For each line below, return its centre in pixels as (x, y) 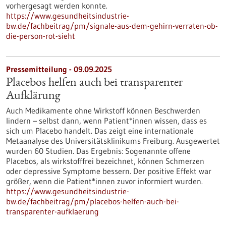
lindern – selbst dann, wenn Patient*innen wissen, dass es (106, 121)
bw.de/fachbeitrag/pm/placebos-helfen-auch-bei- (93, 201)
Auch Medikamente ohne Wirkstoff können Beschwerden (103, 110)
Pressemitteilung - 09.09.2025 (59, 69)
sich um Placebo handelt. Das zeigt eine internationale (100, 131)
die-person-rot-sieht (41, 36)
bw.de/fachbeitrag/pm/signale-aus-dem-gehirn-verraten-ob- (112, 26)
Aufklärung (33, 96)
